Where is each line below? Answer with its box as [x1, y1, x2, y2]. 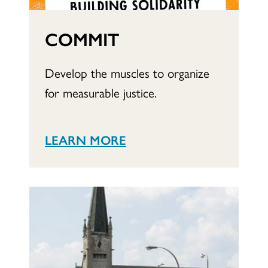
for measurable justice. [45, 83, 157, 101]
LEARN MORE [45, 130, 126, 148]
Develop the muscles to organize [45, 63, 209, 81]
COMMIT [45, 25, 119, 51]
